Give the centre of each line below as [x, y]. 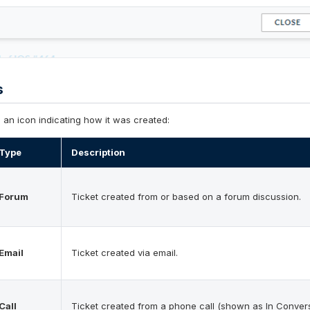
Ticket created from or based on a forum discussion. [186, 197]
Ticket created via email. [125, 253]
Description [98, 153]
